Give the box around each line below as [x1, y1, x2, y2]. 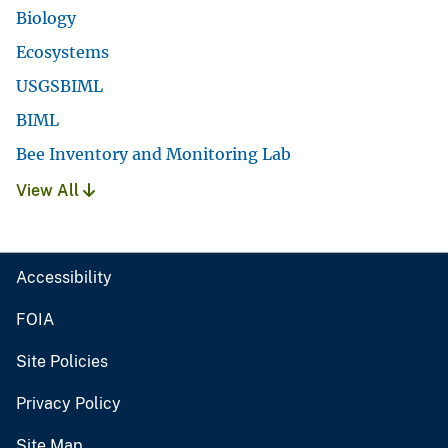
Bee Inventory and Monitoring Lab [16, 144, 291, 165]
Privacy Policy [16, 394, 121, 414]
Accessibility [16, 268, 112, 288]
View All [16, 181, 83, 201]
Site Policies [16, 352, 108, 372]
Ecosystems [16, 42, 109, 63]
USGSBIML [16, 76, 103, 97]
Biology [16, 8, 76, 29]
